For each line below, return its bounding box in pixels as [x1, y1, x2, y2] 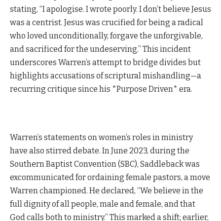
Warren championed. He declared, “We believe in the [10, 186, 203, 196]
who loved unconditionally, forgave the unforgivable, [10, 31, 203, 40]
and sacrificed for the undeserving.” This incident [10, 44, 191, 54]
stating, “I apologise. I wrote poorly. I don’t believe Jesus [10, 4, 211, 14]
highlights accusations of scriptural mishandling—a [10, 71, 201, 80]
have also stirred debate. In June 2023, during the [10, 146, 189, 156]
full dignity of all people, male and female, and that [10, 199, 195, 209]
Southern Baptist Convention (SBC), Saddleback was [10, 159, 200, 169]
